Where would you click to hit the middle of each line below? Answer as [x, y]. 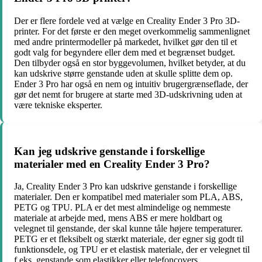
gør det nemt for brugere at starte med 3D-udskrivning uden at [128, 94]
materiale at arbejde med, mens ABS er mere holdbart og [118, 218]
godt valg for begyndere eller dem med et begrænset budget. [125, 52]
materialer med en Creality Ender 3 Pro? [112, 164]
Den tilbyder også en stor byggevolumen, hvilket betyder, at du [130, 63]
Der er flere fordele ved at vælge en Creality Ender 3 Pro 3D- [127, 20]
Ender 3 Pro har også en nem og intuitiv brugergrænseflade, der [131, 84]
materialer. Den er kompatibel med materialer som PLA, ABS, [128, 197]
